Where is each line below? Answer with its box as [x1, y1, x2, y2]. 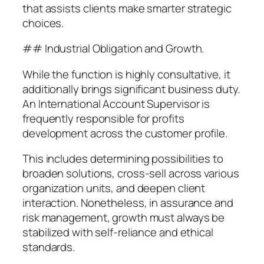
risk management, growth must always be [22, 210, 225, 226]
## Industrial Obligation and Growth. [22, 41, 204, 57]
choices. [22, 15, 64, 31]
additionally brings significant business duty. [22, 81, 240, 97]
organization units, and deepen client [22, 180, 206, 196]
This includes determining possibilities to [22, 151, 223, 167]
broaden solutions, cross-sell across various [22, 166, 239, 181]
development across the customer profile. [22, 125, 227, 141]
